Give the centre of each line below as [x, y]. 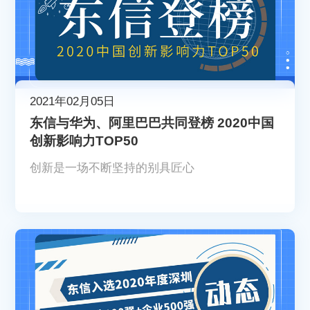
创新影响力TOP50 [84, 140]
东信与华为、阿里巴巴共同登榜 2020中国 [152, 122]
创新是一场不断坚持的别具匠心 [112, 168]
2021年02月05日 [73, 101]
